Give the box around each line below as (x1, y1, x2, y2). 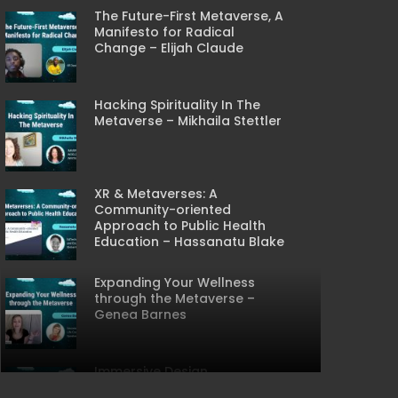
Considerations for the (94, 378, 242, 396)
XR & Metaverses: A (94, 185, 218, 203)
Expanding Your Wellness (94, 274, 255, 291)
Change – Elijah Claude (94, 39, 243, 57)
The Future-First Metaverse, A (94, 7, 283, 25)
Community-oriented (94, 201, 231, 219)
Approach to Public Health (94, 217, 266, 235)
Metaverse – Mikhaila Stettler (94, 112, 282, 130)
